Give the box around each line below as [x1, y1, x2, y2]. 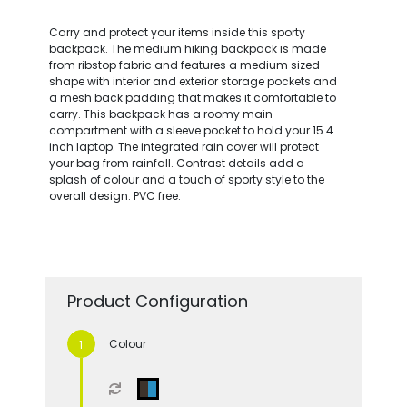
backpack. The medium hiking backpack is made [48, 40, 326, 56]
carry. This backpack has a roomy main [48, 105, 273, 122]
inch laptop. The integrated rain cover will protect [48, 138, 319, 154]
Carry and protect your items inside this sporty [48, 24, 305, 40]
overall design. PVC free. [48, 187, 181, 203]
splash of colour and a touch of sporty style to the [48, 171, 324, 187]
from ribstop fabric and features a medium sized [48, 56, 320, 73]
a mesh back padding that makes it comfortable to [48, 89, 336, 105]
